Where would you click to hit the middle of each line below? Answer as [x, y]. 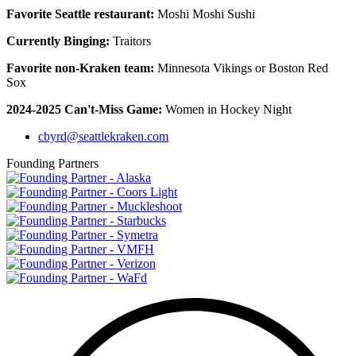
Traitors [130, 41]
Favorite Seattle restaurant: [80, 14]
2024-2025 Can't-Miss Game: [84, 110]
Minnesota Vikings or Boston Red [241, 68]
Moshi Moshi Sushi [205, 14]
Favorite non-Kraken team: [80, 68]
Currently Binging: [58, 41]
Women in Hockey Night [227, 110]
